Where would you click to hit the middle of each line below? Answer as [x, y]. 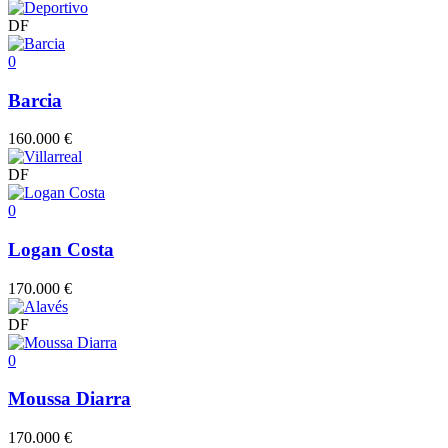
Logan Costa [61, 249]
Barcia [35, 100]
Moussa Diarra [69, 399]
